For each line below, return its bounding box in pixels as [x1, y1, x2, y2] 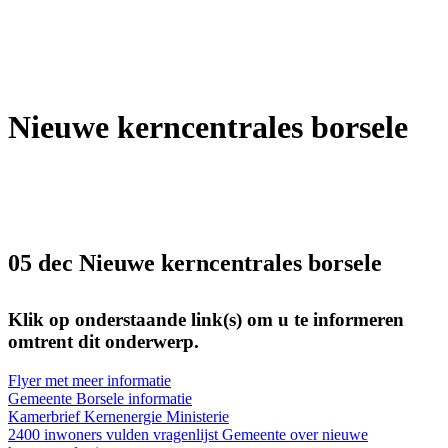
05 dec [8, 249, 73, 276]
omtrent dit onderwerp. [8, 330, 199, 352]
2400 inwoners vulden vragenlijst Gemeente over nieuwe [8, 425, 368, 443]
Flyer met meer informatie [8, 371, 171, 389]
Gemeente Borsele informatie [8, 389, 192, 407]
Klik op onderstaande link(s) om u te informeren [8, 308, 404, 330]
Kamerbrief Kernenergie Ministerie [8, 407, 229, 425]
